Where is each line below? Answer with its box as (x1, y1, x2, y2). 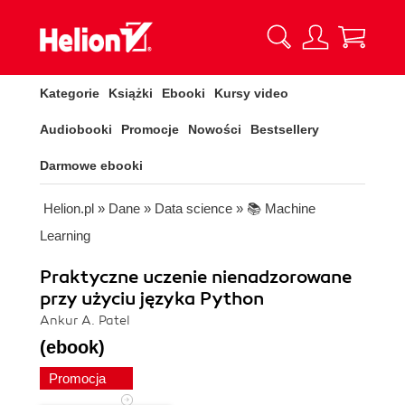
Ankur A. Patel (40, 313, 130, 328)
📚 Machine (247, 201, 316, 216)
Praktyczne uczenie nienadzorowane (40, 266, 352, 288)
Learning (40, 228, 90, 243)
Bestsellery (250, 122, 319, 137)
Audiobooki (40, 122, 112, 137)
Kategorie (40, 86, 99, 100)
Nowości (188, 122, 241, 137)
